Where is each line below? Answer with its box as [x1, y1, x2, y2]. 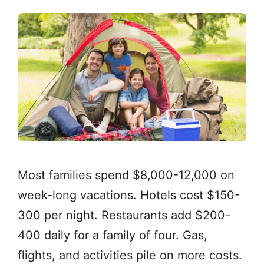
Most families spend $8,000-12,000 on [18, 167, 235, 182]
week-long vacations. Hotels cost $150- [18, 187, 240, 202]
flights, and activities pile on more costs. [18, 247, 242, 262]
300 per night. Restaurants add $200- [18, 207, 230, 222]
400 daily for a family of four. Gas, [18, 227, 207, 242]
